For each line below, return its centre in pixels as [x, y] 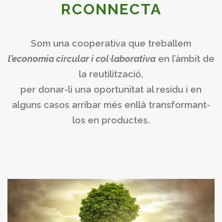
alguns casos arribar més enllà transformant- [111, 105]
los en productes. [111, 120]
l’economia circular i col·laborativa [82, 58]
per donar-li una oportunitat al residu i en [111, 89]
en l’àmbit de [185, 58]
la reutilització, [111, 74]
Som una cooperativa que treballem [111, 43]
